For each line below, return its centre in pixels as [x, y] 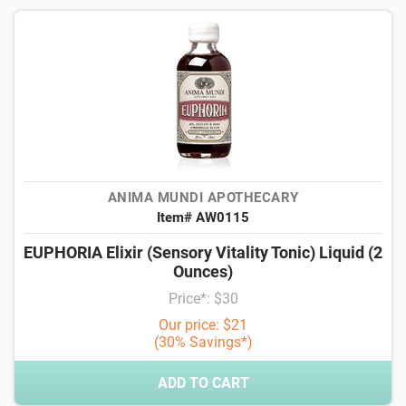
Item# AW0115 [203, 217]
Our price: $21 [203, 325]
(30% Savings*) [203, 342]
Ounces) [203, 271]
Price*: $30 [203, 299]
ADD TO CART [203, 383]
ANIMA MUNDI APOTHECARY [203, 198]
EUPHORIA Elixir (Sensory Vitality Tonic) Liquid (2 [203, 252]
